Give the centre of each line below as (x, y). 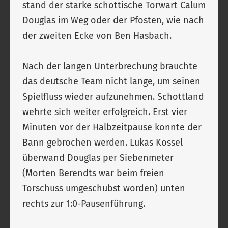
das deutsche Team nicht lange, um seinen (111, 81)
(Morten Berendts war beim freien (93, 173)
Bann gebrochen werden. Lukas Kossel (103, 142)
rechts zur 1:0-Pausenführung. (86, 204)
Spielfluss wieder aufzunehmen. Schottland (113, 97)
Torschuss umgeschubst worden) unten (104, 188)
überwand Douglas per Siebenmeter (98, 158)
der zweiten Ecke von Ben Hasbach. (99, 36)
